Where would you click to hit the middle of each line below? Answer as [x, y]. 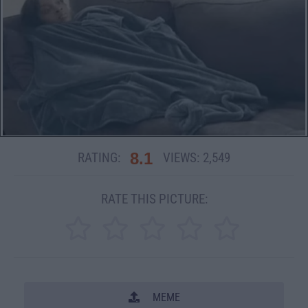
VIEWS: [181, 157]
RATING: [99, 157]
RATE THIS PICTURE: [154, 199]
